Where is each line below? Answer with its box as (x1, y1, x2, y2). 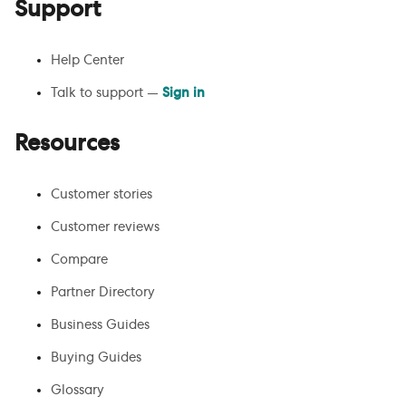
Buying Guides (51, 351, 141, 364)
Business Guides (51, 318, 150, 332)
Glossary (51, 383, 104, 397)
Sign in (162, 86, 205, 100)
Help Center (51, 53, 124, 67)
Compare (51, 253, 108, 266)
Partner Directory (51, 285, 155, 299)
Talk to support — (51, 86, 159, 100)
